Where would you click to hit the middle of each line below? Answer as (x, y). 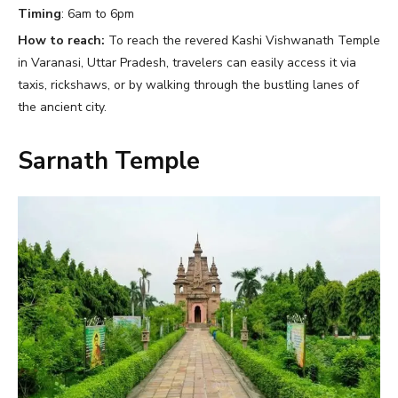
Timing (40, 14)
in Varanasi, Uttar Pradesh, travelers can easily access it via (187, 63)
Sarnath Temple (109, 162)
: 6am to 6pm (99, 14)
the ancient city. (62, 107)
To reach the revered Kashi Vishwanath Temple (244, 41)
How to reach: (63, 41)
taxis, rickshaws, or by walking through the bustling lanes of (188, 85)
